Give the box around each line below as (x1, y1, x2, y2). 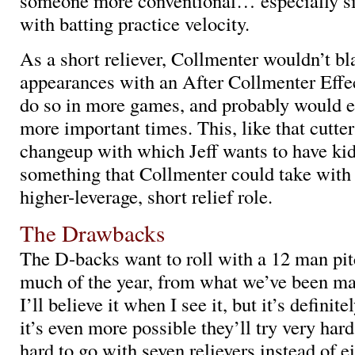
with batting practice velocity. (20, 10, 250, 36)
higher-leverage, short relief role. (20, 183, 273, 210)
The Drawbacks (20, 216, 165, 248)
